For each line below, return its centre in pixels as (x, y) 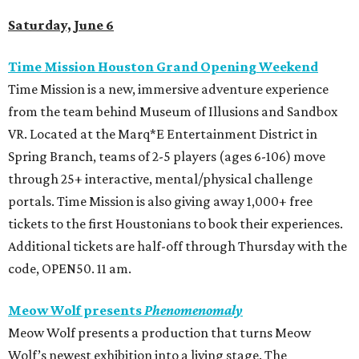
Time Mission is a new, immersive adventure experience (168, 89)
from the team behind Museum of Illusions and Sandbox (173, 112)
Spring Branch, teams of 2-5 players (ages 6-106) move (167, 157)
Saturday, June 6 (61, 25)
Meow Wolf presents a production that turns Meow (159, 333)
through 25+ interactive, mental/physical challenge (160, 179)
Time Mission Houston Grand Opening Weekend (163, 67)
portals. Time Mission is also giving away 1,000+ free (160, 202)
